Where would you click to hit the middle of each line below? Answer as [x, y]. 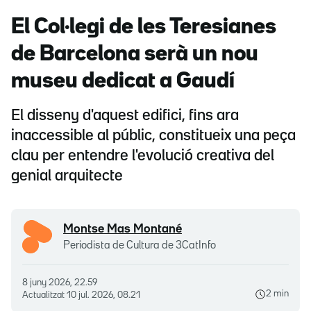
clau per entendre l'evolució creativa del [143, 157]
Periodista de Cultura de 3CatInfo [140, 245]
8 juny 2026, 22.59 [62, 283]
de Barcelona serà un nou [135, 55]
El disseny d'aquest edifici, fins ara [125, 116]
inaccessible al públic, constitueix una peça [153, 136]
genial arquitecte [67, 177]
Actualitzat [44, 295]
